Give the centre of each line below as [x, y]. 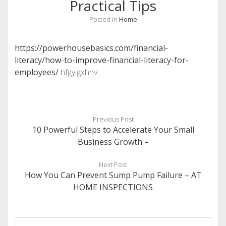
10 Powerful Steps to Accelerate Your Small [113, 130]
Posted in [104, 19]
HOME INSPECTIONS [113, 187]
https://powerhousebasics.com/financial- [91, 48]
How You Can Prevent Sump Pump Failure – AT [113, 175]
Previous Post [113, 119]
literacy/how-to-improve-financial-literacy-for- [101, 60]
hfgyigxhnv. [78, 72]
